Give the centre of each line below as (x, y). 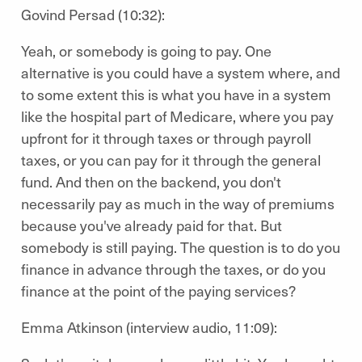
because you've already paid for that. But (152, 225)
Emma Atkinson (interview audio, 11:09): (151, 327)
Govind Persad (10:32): (95, 14)
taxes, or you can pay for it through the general (171, 160)
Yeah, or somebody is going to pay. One (146, 51)
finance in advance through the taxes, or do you (173, 269)
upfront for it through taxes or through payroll (166, 138)
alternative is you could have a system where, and (181, 72)
